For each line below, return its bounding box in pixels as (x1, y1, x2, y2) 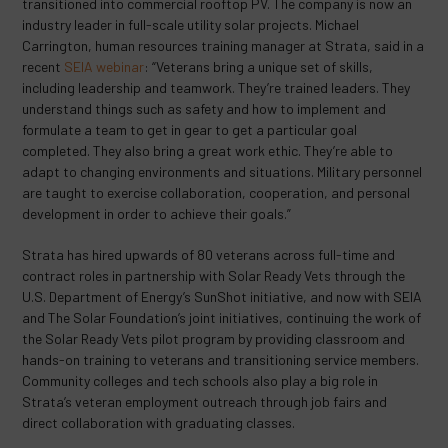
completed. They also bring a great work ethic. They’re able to (22, 142, 394, 159)
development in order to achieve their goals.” (22, 205, 295, 222)
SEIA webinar (64, 58, 145, 75)
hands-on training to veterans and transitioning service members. (22, 351, 420, 368)
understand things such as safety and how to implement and (22, 100, 387, 117)
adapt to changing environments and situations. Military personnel (22, 163, 423, 180)
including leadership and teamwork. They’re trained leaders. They (22, 79, 411, 96)
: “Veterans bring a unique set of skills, (144, 58, 374, 75)
